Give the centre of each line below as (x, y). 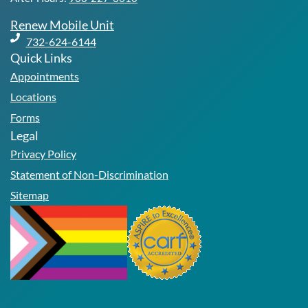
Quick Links (41, 57)
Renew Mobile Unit (62, 24)
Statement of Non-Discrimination (89, 174)
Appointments (45, 76)
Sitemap (30, 195)
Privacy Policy (43, 153)
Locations (33, 96)
